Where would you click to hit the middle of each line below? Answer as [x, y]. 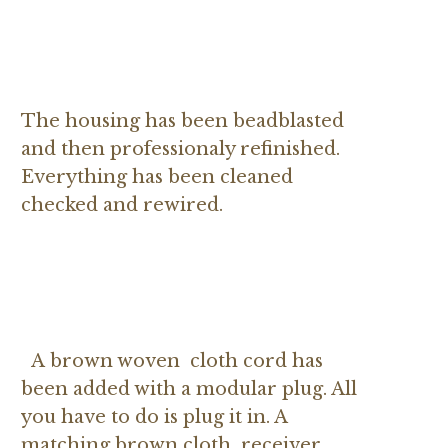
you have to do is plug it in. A [154, 416]
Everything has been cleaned [157, 176]
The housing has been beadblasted [182, 120]
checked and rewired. [122, 204]
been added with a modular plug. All [189, 388]
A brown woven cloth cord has [172, 360]
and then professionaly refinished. [180, 148]
